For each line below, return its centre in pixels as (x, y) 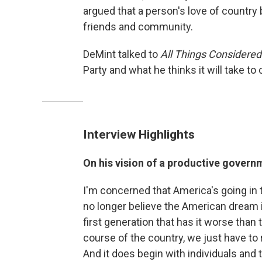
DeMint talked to (122, 54)
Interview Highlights (139, 134)
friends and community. (138, 27)
